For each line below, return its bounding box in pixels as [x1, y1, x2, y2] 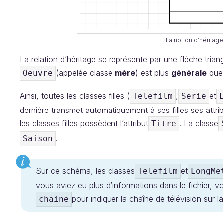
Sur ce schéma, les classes [36, 166, 135, 176]
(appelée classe [56, 68, 115, 78]
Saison [23, 134, 53, 143]
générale [171, 68, 207, 78]
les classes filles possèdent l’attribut [20, 118, 148, 128]
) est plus [135, 68, 171, 78]
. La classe [179, 118, 218, 128]
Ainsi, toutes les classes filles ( [20, 91, 130, 101]
